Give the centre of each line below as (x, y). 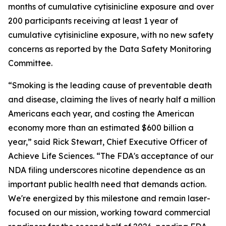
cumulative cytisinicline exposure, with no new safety (111, 35)
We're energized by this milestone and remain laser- (109, 198)
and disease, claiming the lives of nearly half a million (112, 99)
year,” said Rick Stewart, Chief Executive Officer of (108, 142)
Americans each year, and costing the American (101, 114)
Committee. (30, 63)
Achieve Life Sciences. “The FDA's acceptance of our (111, 156)
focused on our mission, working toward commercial (109, 212)
